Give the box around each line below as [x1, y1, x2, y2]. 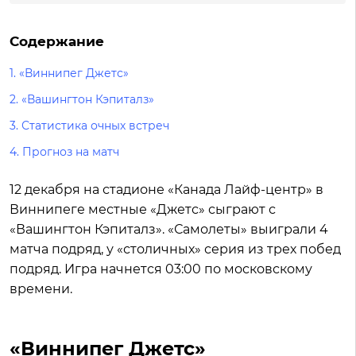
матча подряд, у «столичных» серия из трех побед [10, 242, 341, 257]
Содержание [10, 33, 104, 49]
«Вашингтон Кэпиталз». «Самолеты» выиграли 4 [10, 222, 328, 237]
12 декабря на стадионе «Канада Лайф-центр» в [10, 182, 323, 197]
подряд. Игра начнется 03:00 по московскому [10, 261, 312, 277]
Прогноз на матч [22, 145, 119, 159]
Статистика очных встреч [21, 118, 169, 133]
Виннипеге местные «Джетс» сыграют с [10, 202, 276, 217]
